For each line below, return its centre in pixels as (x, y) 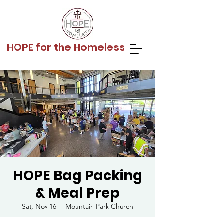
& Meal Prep (77, 193)
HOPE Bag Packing (77, 176)
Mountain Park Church (99, 206)
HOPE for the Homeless (66, 47)
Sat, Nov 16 (39, 206)
